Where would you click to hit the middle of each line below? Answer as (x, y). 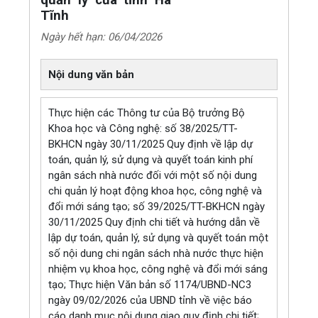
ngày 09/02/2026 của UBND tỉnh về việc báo (150, 300)
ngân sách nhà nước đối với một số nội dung (153, 175)
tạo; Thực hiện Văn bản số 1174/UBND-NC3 (150, 284)
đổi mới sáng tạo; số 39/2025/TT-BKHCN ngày (157, 206)
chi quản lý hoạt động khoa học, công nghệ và (155, 191)
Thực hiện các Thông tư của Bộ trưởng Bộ (147, 113)
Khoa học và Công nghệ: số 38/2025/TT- (143, 128)
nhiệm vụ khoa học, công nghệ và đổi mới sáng (158, 269)
